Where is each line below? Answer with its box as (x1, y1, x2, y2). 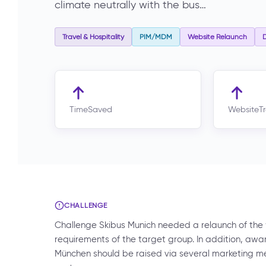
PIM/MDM (140, 32, 172, 42)
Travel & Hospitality (62, 32, 124, 42)
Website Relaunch (188, 32, 247, 42)
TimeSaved (69, 104, 112, 115)
